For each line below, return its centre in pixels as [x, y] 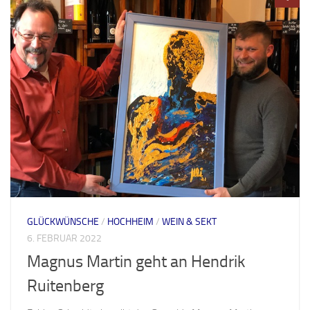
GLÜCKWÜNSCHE [63, 221]
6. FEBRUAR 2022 [64, 238]
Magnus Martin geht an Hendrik [136, 261]
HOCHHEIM [130, 221]
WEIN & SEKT [189, 221]
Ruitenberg [65, 285]
